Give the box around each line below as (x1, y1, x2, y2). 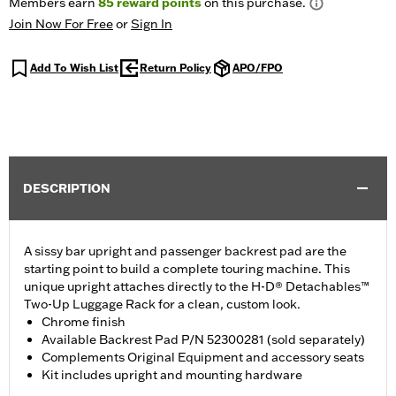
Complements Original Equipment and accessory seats (42, 349, 364, 366)
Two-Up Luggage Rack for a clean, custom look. (24, 296, 301, 313)
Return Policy (140, 61, 211, 75)
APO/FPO (232, 61, 283, 75)
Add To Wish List (30, 61, 118, 75)
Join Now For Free (9, 16, 113, 33)
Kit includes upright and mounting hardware (42, 367, 302, 384)
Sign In (131, 16, 172, 33)
